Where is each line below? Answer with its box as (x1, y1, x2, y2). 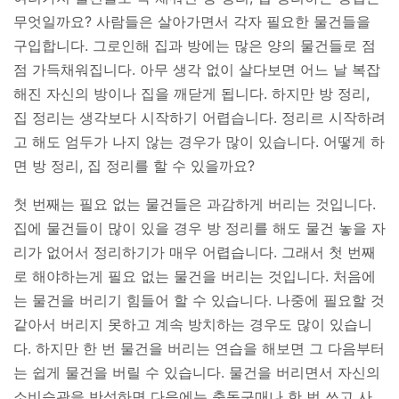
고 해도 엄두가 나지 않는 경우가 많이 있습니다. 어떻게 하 (13, 133, 385, 151)
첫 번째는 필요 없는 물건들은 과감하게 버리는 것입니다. (13, 195, 376, 213)
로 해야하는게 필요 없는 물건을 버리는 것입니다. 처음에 (13, 267, 376, 285)
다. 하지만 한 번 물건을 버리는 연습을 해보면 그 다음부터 (13, 339, 385, 357)
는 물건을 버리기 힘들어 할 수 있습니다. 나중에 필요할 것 (13, 291, 385, 309)
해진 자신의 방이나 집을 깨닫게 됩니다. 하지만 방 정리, (13, 85, 370, 102)
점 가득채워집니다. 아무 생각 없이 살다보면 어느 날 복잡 (13, 61, 380, 78)
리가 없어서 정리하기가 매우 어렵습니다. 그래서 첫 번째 (13, 243, 376, 261)
